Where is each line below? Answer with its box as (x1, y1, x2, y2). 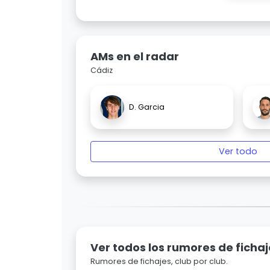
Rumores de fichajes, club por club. (90, 256, 228, 267)
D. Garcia (129, 102, 165, 113)
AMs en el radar (90, 49, 179, 64)
